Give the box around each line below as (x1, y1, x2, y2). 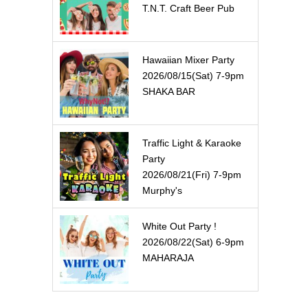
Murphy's (142, 185, 182, 196)
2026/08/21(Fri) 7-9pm (142, 169, 241, 180)
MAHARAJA (142, 252, 194, 263)
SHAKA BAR (142, 86, 195, 97)
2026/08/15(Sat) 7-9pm (142, 70, 244, 81)
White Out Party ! (142, 221, 217, 232)
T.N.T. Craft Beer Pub (142, 3, 234, 14)
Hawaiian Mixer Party (142, 54, 234, 65)
